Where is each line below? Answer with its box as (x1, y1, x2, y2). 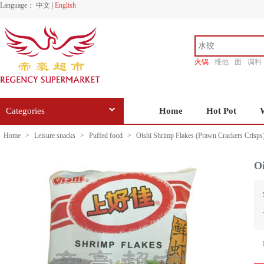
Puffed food (89, 131, 123, 140)
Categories (6, 106, 45, 115)
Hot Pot (206, 106, 236, 115)
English (55, 1, 76, 9)
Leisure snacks (34, 131, 75, 140)
